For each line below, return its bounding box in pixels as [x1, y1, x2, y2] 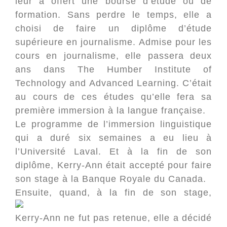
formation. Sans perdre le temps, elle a [15, 10, 212, 20]
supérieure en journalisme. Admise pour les [15, 37, 212, 47]
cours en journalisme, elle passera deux [15, 51, 212, 61]
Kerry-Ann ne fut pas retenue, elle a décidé [15, 213, 212, 223]
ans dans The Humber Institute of [15, 64, 212, 74]
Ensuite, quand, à [15, 187, 103, 198]
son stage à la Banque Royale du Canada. [15, 174, 206, 184]
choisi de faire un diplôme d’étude [15, 23, 212, 33]
